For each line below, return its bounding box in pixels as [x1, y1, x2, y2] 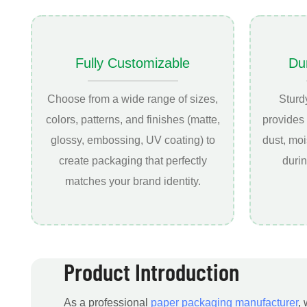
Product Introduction [64, 257, 239, 286]
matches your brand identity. [64, 175, 201, 188]
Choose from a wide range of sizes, [47, 93, 219, 106]
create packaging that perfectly [58, 155, 207, 167]
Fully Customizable [75, 56, 191, 71]
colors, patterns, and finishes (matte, [45, 114, 220, 126]
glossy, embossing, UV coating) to [50, 134, 215, 147]
